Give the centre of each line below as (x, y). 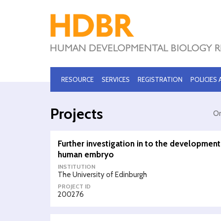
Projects (77, 114)
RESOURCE (77, 79)
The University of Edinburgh (102, 175)
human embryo (86, 154)
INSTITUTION (76, 166)
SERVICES (116, 79)
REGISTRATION (160, 79)
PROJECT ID (74, 186)
